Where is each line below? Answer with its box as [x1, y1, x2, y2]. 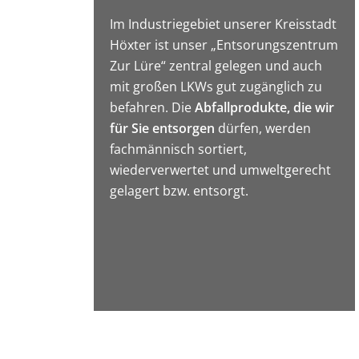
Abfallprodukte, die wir [195, 98, 335, 116]
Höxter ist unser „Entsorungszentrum [110, 35, 339, 54]
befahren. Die [110, 98, 196, 116]
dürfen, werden [215, 119, 312, 137]
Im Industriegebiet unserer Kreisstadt [110, 14, 337, 33]
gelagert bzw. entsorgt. [110, 181, 249, 200]
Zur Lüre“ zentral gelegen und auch [110, 56, 323, 75]
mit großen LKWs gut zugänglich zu [110, 77, 323, 95]
